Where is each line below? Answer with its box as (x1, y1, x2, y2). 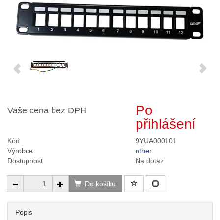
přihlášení (136, 116, 196, 132)
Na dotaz (136, 157, 164, 165)
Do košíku (85, 180, 116, 188)
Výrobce (7, 147, 33, 155)
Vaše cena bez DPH (7, 106, 86, 116)
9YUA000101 (136, 137, 177, 145)
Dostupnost (7, 157, 43, 165)
